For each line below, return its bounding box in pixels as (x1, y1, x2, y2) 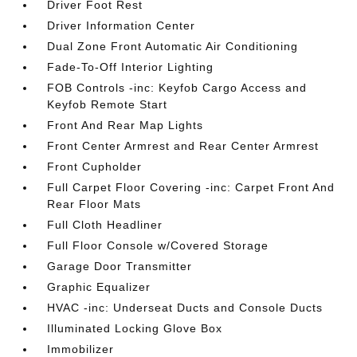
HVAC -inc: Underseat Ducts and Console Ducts (47, 300, 324, 314)
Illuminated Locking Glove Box (47, 321, 223, 335)
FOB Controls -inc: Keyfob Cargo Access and (47, 80, 308, 94)
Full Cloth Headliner (47, 218, 163, 231)
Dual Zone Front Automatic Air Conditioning (47, 39, 299, 53)
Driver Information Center (47, 18, 196, 32)
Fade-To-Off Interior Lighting (47, 60, 214, 73)
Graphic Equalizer (47, 280, 151, 293)
